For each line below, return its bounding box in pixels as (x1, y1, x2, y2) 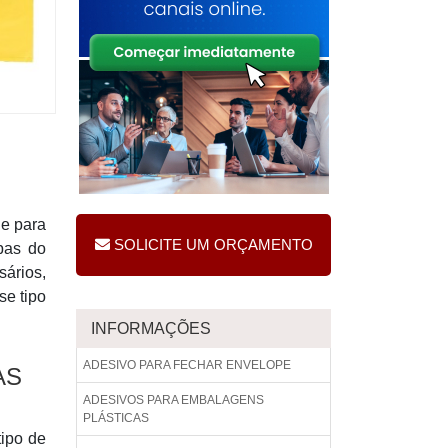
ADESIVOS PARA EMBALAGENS (83, 393, 264, 407)
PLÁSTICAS (83, 411, 149, 425)
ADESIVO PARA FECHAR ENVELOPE (83, 358, 291, 372)
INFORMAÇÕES (91, 320, 211, 337)
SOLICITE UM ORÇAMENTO (113, 236, 313, 253)
